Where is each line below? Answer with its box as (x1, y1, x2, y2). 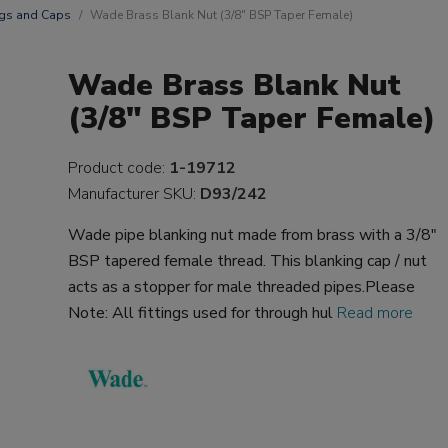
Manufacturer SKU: (68, 183, 201, 205)
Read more (337, 302, 414, 324)
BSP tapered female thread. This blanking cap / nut (68, 250, 428, 272)
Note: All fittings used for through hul (68, 302, 338, 324)
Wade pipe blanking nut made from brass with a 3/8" (68, 224, 438, 246)
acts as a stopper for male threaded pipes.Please (68, 276, 416, 298)
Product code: (68, 157, 170, 179)
